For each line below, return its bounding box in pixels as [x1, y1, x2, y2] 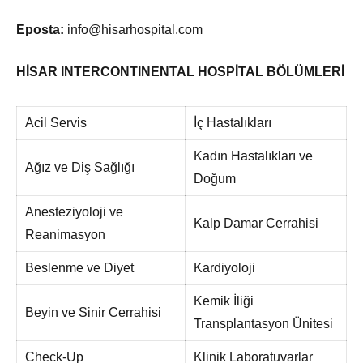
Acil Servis [24, 115, 87, 130]
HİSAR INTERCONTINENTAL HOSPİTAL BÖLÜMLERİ [16, 64, 344, 79]
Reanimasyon [24, 227, 105, 241]
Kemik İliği [193, 293, 254, 308]
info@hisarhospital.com [67, 22, 203, 36]
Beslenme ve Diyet [24, 260, 134, 275]
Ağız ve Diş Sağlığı [24, 160, 135, 174]
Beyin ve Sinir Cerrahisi [24, 305, 161, 319]
